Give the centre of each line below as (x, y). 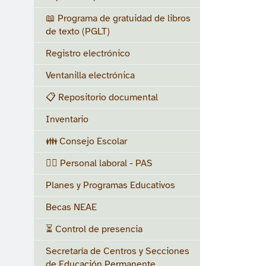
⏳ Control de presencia (94, 229)
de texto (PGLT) (78, 31)
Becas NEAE (71, 207)
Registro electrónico (88, 53)
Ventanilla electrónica (90, 75)
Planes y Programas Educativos (110, 185)
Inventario (67, 119)
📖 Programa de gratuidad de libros (118, 18)
